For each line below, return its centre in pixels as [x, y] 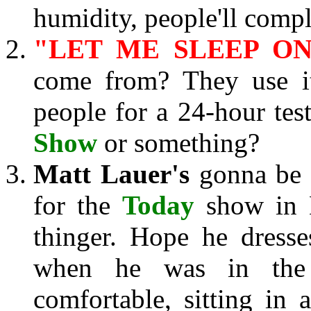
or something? [178, 143]
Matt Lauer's [111, 174]
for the [78, 205]
